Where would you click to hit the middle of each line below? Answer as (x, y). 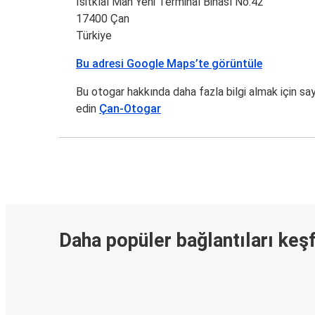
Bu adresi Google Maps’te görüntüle (169, 64)
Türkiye (94, 36)
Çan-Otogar (130, 109)
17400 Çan (103, 19)
